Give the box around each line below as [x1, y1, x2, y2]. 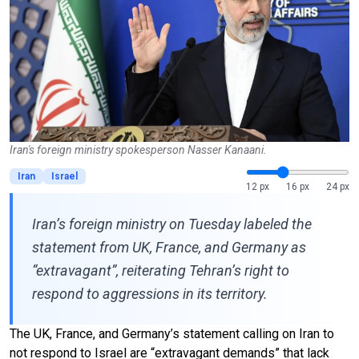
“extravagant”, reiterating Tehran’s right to [32, 261, 289, 279]
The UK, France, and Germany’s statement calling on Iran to [10, 325, 334, 341]
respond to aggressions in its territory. [32, 284, 268, 302]
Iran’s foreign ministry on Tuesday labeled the [32, 215, 312, 232]
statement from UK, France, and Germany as [32, 238, 306, 256]
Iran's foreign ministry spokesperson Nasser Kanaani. [10, 143, 267, 156]
